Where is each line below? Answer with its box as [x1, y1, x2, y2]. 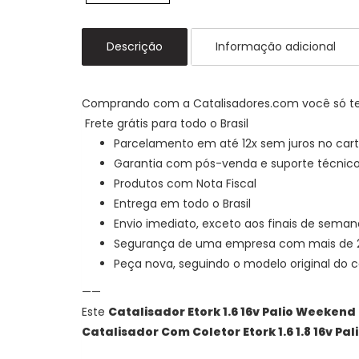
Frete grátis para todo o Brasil [82, 115, 252, 132]
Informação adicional [216, 38, 336, 55]
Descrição [107, 38, 163, 55]
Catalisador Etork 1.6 [108, 304, 240, 321]
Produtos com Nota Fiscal [114, 175, 256, 192]
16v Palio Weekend [240, 304, 356, 321]
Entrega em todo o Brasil [114, 196, 254, 212]
